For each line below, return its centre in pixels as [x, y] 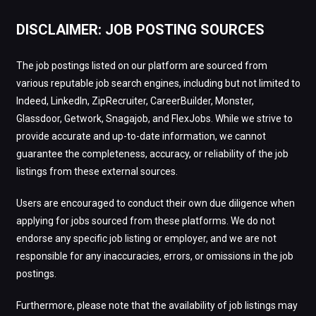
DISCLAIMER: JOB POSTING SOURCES [140, 30]
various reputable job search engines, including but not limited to [158, 83]
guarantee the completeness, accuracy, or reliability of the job [152, 154]
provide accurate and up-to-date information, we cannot [141, 136]
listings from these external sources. [97, 171]
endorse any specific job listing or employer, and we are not [146, 238]
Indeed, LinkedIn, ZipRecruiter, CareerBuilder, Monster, [135, 101]
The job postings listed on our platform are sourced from [141, 66]
